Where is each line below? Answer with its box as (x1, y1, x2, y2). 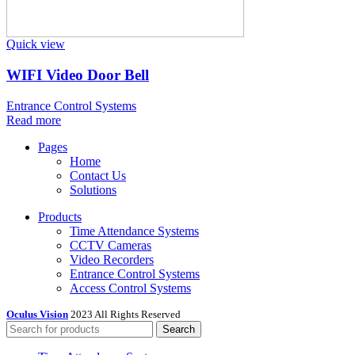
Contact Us (70, 168, 126, 182)
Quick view (6, 37, 65, 52)
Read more (6, 113, 61, 127)
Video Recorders (70, 252, 154, 266)
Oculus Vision (6, 307, 68, 320)
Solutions (70, 182, 116, 197)
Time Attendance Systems (70, 223, 199, 238)
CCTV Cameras (70, 238, 151, 252)
